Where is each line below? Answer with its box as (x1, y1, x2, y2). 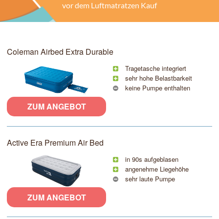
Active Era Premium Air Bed (7, 136, 104, 148)
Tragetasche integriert (123, 64, 186, 73)
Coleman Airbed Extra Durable (7, 46, 113, 58)
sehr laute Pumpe (123, 174, 175, 183)
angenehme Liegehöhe (123, 164, 189, 174)
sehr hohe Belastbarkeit (123, 73, 192, 83)
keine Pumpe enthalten (123, 83, 190, 93)
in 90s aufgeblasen (123, 154, 178, 164)
